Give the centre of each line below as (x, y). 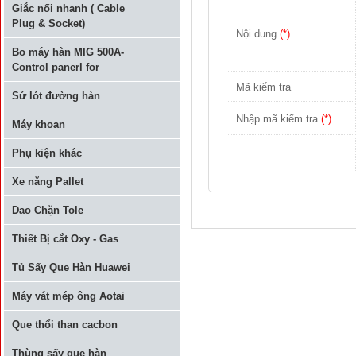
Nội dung (258, 33)
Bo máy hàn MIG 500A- (68, 52)
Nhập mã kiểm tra (279, 118)
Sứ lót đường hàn (56, 96)
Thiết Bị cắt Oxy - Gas (65, 239)
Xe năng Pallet (48, 182)
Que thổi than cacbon (65, 325)
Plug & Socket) (48, 23)
